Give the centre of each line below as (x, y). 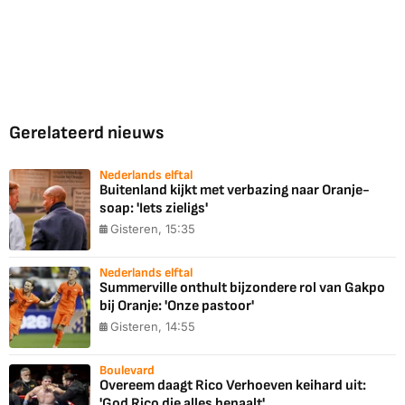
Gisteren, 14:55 (153, 327)
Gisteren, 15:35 (153, 229)
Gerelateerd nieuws (86, 133)
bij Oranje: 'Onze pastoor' (177, 306)
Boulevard (127, 371)
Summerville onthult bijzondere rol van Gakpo (242, 288)
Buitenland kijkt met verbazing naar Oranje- (235, 191)
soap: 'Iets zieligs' (154, 209)
